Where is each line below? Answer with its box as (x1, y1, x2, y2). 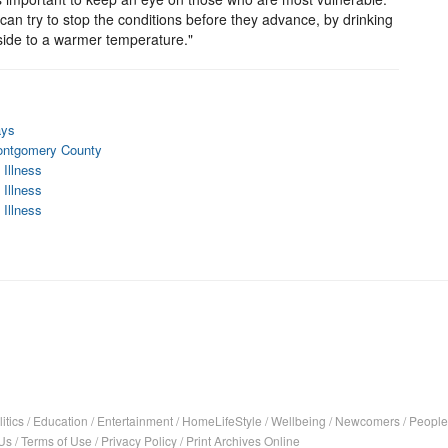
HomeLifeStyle (182, 412, 262, 429)
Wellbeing (271, 412, 326, 429)
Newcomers (335, 412, 400, 429)
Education (33, 412, 88, 429)
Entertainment (97, 412, 173, 429)
